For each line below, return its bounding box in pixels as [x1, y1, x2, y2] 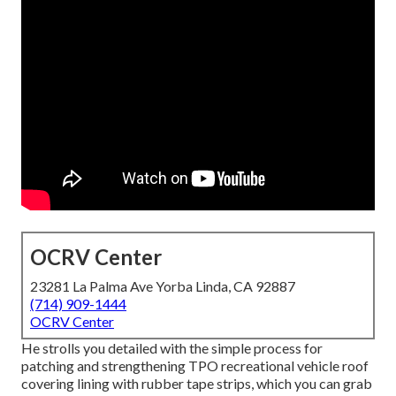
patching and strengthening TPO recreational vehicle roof [21, 357, 369, 375]
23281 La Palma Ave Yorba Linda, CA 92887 [30, 278, 295, 295]
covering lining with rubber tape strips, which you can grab [21, 375, 372, 392]
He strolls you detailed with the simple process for [21, 339, 323, 357]
